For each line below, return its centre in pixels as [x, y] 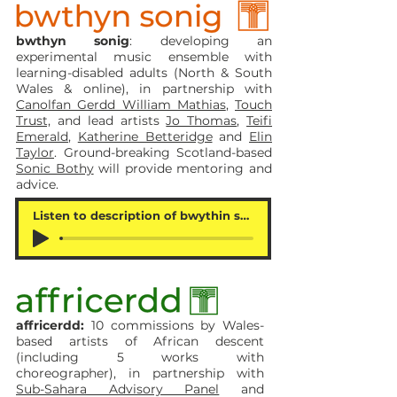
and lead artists [109, 121]
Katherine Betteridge [145, 136]
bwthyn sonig [73, 41]
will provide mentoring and [183, 168]
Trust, [33, 121]
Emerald [42, 136]
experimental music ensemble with [144, 57]
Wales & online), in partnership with [144, 89]
